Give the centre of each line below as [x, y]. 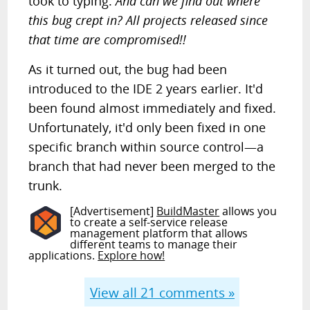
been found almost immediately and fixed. [153, 108]
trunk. [46, 185]
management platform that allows [159, 233]
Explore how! [131, 255]
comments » [195, 292]
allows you [248, 211]
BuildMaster [188, 211]
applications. [63, 255]
